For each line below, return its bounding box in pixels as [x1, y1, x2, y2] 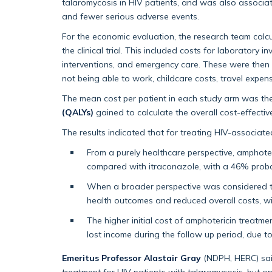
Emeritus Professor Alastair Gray [62, 253, 201, 263]
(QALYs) [62, 107, 93, 118]
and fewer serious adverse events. [62, 11, 199, 22]
